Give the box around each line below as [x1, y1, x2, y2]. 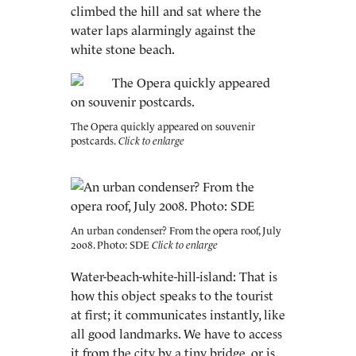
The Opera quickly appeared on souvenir [71, 121, 255, 133]
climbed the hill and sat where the [71, 4, 261, 18]
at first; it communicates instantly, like [71, 308, 285, 322]
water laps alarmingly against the [71, 23, 256, 37]
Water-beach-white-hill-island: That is [71, 269, 277, 284]
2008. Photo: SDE [71, 239, 149, 251]
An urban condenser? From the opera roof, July [71, 225, 281, 237]
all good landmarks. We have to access [71, 327, 282, 341]
